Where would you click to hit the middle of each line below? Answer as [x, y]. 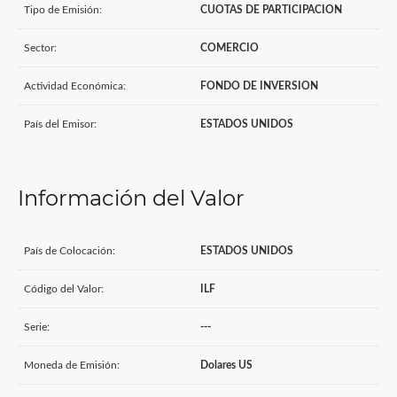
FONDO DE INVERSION [259, 86]
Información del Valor [131, 198]
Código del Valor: [64, 289]
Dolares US [226, 365]
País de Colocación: [70, 251]
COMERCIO [230, 48]
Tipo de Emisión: [63, 10]
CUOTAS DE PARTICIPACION [271, 10]
